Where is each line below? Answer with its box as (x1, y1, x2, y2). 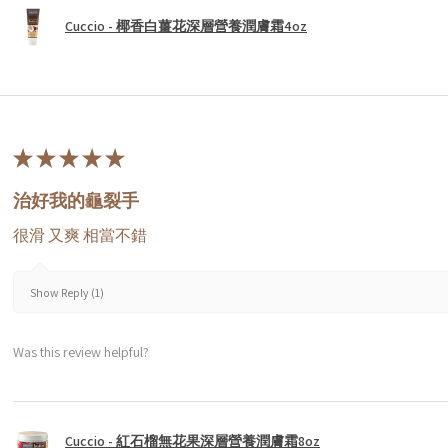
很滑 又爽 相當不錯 (13, 224, 147, 246)
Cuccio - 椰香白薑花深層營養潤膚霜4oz (65, 17, 307, 36)
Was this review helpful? (13, 343, 149, 362)
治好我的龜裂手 (13, 188, 139, 212)
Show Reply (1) (30, 285, 104, 301)
